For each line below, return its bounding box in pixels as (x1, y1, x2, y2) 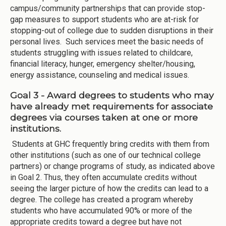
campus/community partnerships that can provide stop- (10, 4, 205, 14)
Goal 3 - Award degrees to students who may (10, 89, 214, 100)
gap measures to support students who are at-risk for (10, 15, 199, 25)
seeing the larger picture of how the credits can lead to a (10, 183, 208, 193)
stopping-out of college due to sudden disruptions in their (10, 26, 213, 36)
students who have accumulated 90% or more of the (10, 205, 192, 215)
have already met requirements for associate (10, 100, 213, 111)
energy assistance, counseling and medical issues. (10, 70, 189, 80)
